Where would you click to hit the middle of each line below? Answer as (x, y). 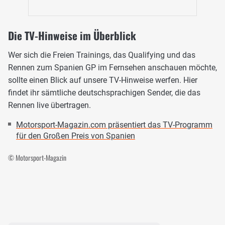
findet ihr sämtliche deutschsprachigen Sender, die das (104, 93)
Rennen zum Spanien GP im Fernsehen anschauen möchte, (113, 68)
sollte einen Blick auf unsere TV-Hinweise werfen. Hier (103, 80)
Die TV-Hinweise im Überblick (72, 36)
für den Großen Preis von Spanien (76, 136)
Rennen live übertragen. (49, 105)
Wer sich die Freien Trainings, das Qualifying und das (102, 55)
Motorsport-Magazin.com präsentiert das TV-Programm (114, 125)
